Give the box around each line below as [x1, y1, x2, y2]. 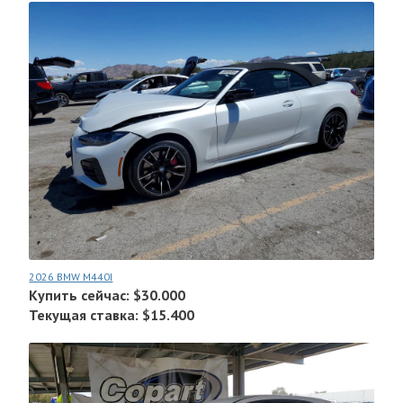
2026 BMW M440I [29, 270, 113, 284]
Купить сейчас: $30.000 [29, 286, 186, 305]
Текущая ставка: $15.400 [29, 306, 195, 325]
